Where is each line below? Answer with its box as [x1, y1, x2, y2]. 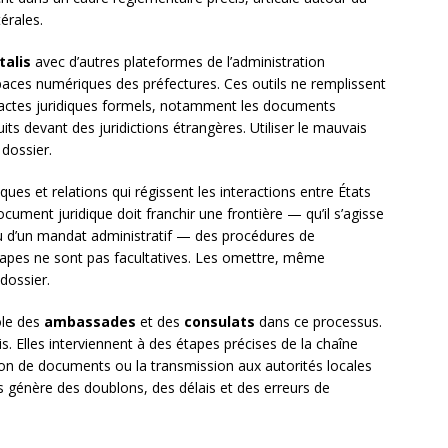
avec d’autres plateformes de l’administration [31, 52, 325, 72]
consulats [184, 312, 255, 332]
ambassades [44, 312, 136, 332]
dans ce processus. [255, 312, 382, 332]
